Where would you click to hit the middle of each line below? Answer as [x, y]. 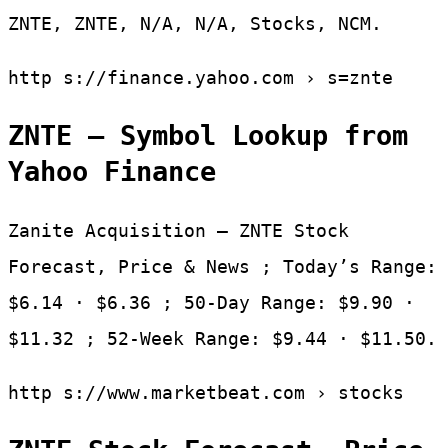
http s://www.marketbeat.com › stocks [206, 392]
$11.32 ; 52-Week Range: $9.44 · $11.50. [222, 338]
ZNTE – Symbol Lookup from [208, 136]
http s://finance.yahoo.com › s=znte [200, 77]
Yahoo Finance [112, 172]
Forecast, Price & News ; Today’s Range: [222, 266]
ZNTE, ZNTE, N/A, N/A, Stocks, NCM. [195, 23]
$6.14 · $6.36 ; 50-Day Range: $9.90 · [211, 302]
